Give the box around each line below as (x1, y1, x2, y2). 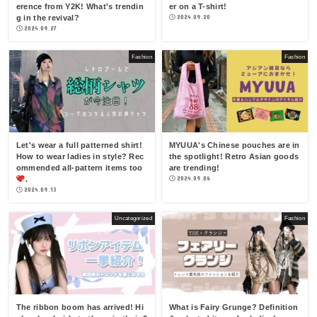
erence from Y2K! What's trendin (16, 1, 144, 11)
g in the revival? (16, 13, 79, 22)
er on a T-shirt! (168, 1, 227, 11)
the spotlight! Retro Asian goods (168, 152, 299, 161)
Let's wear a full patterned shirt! (16, 141, 142, 150)
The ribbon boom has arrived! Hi (16, 302, 144, 311)
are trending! (168, 163, 220, 173)
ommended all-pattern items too (16, 163, 143, 173)
